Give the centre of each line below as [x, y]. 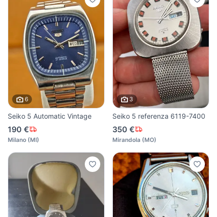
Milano [17, 139]
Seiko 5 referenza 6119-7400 [159, 116]
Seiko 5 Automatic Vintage [50, 116]
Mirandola [126, 139]
